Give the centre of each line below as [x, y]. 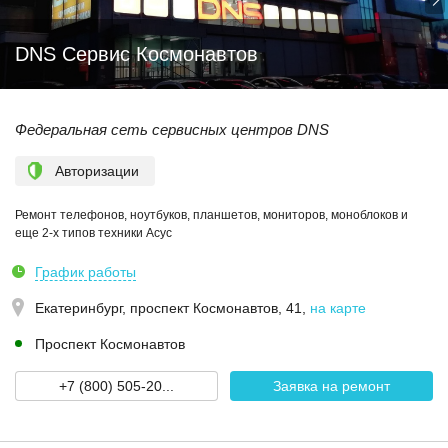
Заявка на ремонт [331, 386]
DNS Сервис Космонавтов [136, 54]
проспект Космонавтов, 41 [216, 308]
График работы [85, 272]
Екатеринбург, [82, 308]
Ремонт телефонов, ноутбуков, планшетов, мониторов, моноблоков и [211, 215]
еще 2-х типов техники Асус [93, 233]
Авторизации [97, 171]
